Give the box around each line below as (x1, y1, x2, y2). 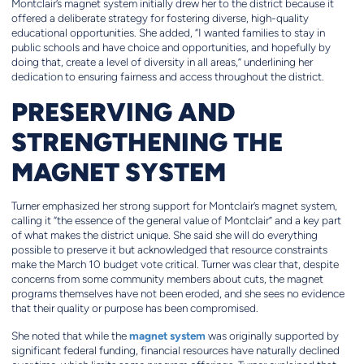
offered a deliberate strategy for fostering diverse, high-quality (11, 12, 309, 25)
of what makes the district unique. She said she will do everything (11, 229, 318, 242)
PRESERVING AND (11, 96, 235, 128)
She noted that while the (11, 330, 129, 343)
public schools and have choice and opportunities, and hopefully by (11, 41, 331, 54)
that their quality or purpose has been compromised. (11, 302, 258, 315)
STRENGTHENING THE (11, 126, 283, 158)
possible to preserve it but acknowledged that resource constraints (11, 244, 327, 257)
